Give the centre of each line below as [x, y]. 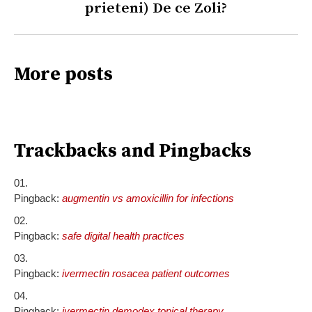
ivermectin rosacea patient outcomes [146, 273]
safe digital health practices [123, 235]
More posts [63, 74]
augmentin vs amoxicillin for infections [148, 198]
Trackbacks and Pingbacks [133, 151]
